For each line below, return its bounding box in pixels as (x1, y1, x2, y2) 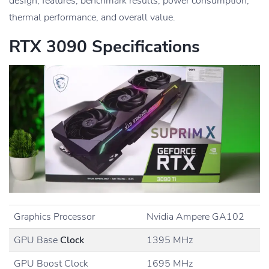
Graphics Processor (14, 210, 95, 223)
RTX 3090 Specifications (9, 35, 200, 59)
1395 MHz (147, 233, 193, 247)
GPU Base (14, 233, 60, 247)
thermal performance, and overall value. (9, 11, 175, 25)
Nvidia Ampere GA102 (147, 210, 244, 223)
